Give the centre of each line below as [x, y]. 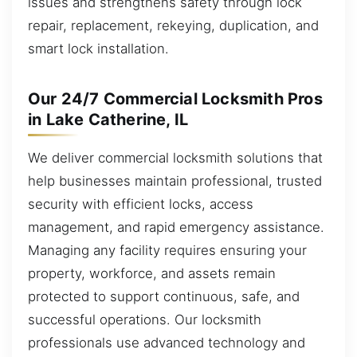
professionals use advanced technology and [167, 342]
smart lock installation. [98, 48]
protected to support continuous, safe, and [164, 296]
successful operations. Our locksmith [145, 319]
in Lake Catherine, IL [108, 120]
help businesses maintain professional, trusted [175, 180]
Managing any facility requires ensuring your [167, 250]
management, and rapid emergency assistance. [176, 227]
